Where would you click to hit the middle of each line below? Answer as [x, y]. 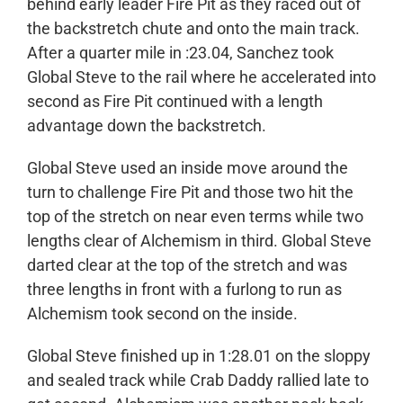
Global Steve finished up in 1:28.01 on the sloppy [198, 355]
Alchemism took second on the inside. [162, 313]
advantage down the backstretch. [148, 125]
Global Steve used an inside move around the [187, 167]
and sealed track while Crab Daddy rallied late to [197, 380]
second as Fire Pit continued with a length [175, 101]
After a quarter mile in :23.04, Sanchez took [180, 52]
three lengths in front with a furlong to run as [184, 289]
